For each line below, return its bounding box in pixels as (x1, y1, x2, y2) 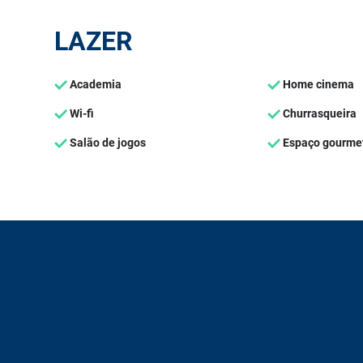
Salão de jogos (67, 136, 147, 149)
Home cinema (280, 78, 354, 91)
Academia (67, 78, 122, 91)
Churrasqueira (280, 107, 357, 120)
